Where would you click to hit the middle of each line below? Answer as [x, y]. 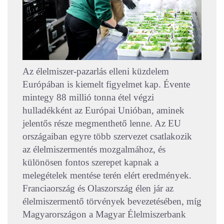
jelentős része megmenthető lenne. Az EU [102, 123]
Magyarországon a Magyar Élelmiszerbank [104, 214]
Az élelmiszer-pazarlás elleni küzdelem [96, 71]
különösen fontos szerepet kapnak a [90, 162]
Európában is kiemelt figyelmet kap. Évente [106, 84]
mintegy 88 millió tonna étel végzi [88, 97]
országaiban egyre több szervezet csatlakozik [107, 136]
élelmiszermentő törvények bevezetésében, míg [112, 201]
